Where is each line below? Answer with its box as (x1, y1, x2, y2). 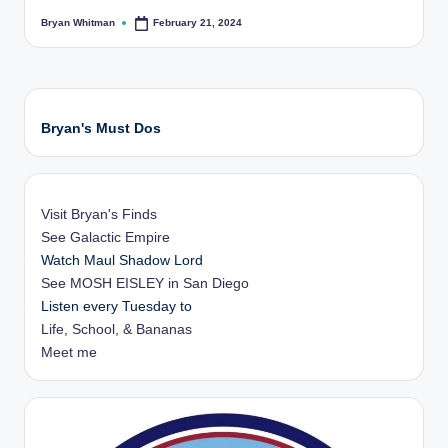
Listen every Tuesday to (41, 299, 192, 315)
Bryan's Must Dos (41, 121, 161, 137)
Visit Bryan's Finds (41, 207, 157, 223)
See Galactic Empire (41, 230, 170, 246)
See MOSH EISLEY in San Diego (41, 276, 249, 292)
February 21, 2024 (153, 16, 243, 28)
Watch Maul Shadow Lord (41, 253, 203, 269)
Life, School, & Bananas (41, 322, 192, 338)
